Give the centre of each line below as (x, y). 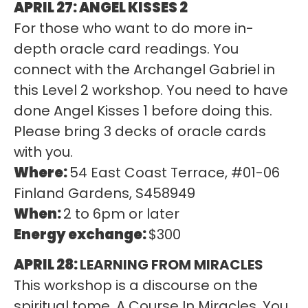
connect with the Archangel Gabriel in (144, 69)
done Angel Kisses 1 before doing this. (143, 110)
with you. (43, 152)
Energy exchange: (81, 234)
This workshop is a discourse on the (136, 286)
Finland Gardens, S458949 (104, 193)
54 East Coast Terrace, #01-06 (175, 172)
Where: (42, 172)
